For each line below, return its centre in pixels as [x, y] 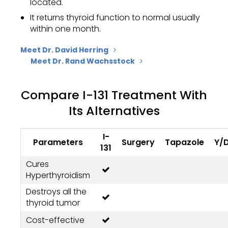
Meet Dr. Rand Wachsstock [83, 61]
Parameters [58, 142]
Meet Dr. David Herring [64, 50]
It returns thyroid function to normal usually [115, 17]
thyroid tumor [53, 203]
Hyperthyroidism [58, 176]
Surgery [138, 142]
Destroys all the [56, 192]
